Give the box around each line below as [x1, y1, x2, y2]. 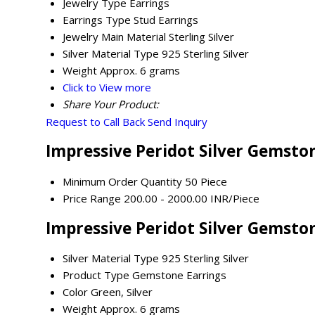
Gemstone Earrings [132, 268, 226, 283]
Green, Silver [91, 285, 153, 300]
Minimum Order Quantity [63, 174, 182, 188]
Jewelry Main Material [63, 29, 166, 44]
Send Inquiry [148, 114, 207, 129]
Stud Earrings [134, 12, 198, 27]
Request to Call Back [46, 114, 145, 129]
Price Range [63, 191, 121, 205]
